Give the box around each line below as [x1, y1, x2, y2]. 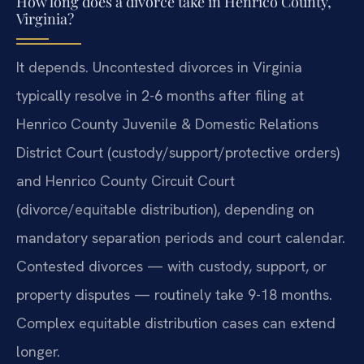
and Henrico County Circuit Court [16, 171, 235, 190]
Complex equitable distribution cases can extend [16, 313, 336, 332]
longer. [16, 341, 60, 361]
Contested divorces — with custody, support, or [16, 256, 327, 275]
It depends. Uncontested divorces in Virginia [16, 57, 302, 76]
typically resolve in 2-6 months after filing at [16, 85, 304, 105]
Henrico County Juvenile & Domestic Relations [16, 114, 318, 133]
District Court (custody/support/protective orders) [16, 142, 340, 162]
